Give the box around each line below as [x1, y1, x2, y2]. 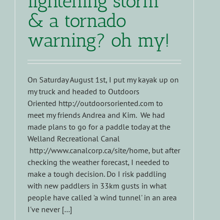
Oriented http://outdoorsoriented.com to [27, 98, 163, 109]
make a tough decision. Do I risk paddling [27, 169, 166, 179]
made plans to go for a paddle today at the [27, 122, 170, 132]
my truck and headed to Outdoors [27, 86, 139, 97]
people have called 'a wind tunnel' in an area [27, 192, 177, 203]
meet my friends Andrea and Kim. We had [27, 110, 165, 120]
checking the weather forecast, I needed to [27, 157, 169, 167]
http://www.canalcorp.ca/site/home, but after [27, 145, 180, 156]
